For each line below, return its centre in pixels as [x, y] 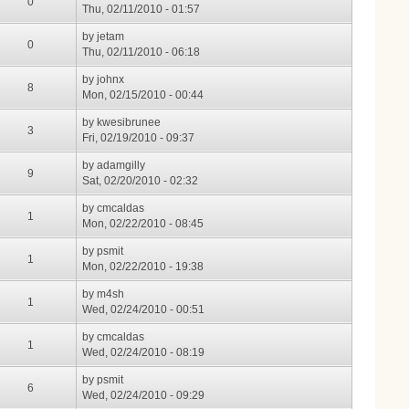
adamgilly [121, 166]
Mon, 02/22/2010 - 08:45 [143, 224]
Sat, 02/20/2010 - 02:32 [141, 181]
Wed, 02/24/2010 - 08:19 [144, 353]
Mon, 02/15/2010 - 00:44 [143, 95]
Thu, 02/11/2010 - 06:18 [142, 52]
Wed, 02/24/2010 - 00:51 [144, 310]
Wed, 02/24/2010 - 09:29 [144, 396]
